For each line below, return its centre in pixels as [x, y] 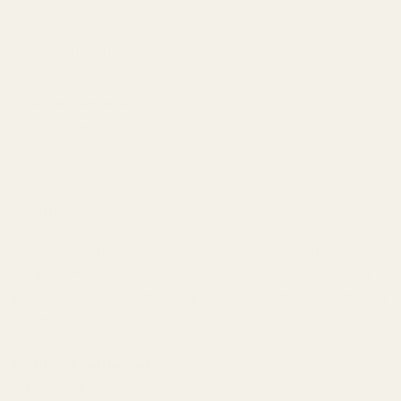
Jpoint [50, 24]
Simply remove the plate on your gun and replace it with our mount [196, 253]
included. [34, 320]
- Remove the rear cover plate [93, 387]
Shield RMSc [68, 158]
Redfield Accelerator [89, 104]
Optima [53, 77]
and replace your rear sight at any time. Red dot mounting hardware [200, 298]
